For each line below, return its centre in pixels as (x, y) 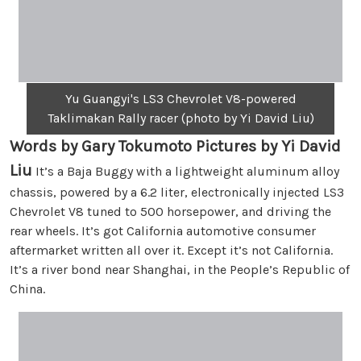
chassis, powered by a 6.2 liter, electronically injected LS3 (177, 192)
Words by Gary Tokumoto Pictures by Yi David (175, 146)
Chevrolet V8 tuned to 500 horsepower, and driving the (170, 212)
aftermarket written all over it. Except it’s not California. (171, 250)
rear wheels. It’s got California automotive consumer (163, 231)
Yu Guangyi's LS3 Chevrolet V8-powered (180, 99)
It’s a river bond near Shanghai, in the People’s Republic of (180, 270)
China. (27, 289)
